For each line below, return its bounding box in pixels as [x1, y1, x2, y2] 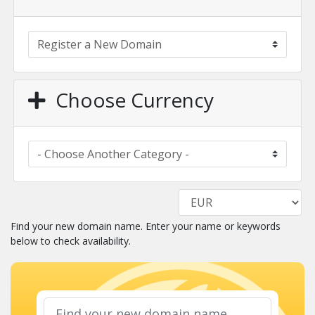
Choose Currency [46, 86, 214, 113]
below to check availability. [11, 233, 131, 247]
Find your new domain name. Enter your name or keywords [11, 219, 281, 233]
